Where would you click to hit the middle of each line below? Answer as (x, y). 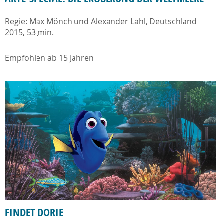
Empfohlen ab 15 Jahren (49, 57)
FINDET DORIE (34, 212)
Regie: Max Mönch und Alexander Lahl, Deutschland (101, 21)
